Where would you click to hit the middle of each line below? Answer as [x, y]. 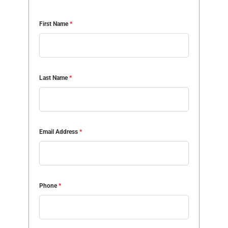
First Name [55, 24]
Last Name [54, 78]
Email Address [60, 132]
